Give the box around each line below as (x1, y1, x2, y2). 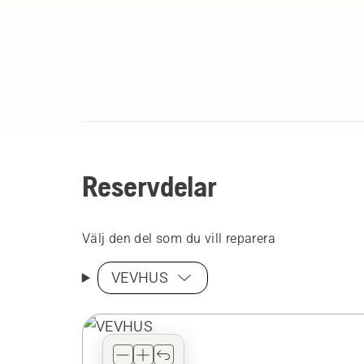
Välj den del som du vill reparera (81, 231, 275, 246)
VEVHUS (110, 269, 169, 286)
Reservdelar (81, 170, 217, 203)
